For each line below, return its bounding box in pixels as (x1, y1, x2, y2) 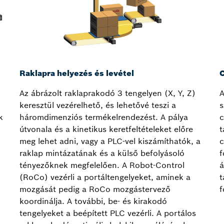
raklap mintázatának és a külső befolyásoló (19, 148, 184, 158)
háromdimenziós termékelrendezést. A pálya (19, 112, 188, 122)
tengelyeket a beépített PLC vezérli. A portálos (19, 208, 196, 218)
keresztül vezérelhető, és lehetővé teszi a (19, 100, 176, 110)
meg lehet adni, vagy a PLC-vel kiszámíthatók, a (19, 136, 200, 146)
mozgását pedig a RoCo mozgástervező (19, 184, 170, 194)
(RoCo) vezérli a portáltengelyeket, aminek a (19, 172, 190, 182)
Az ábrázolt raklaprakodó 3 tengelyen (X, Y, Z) (19, 88, 195, 98)
